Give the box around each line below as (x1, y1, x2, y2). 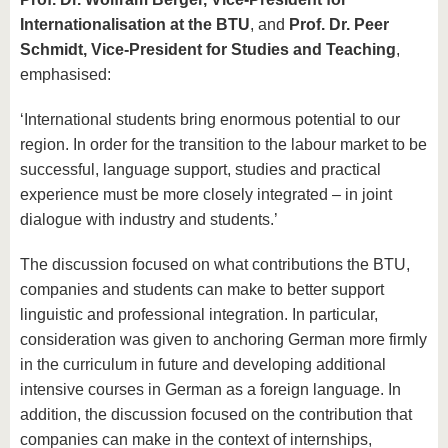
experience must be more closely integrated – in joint (20, 186, 392, 204)
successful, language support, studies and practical (20, 161, 381, 179)
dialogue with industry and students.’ (20, 211, 278, 229)
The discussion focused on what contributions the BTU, (20, 256, 410, 274)
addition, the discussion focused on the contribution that (20, 406, 412, 424)
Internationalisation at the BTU (20, 16, 250, 34)
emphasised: (20, 66, 111, 84)
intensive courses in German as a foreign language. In (20, 381, 401, 399)
